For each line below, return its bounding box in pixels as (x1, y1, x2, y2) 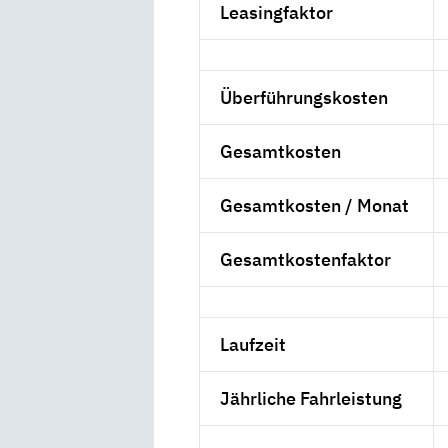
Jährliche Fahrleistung (220, 387, 403, 411)
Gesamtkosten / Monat (220, 194, 410, 218)
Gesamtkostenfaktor (220, 248, 392, 272)
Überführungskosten (220, 86, 389, 110)
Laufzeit (220, 333, 287, 357)
